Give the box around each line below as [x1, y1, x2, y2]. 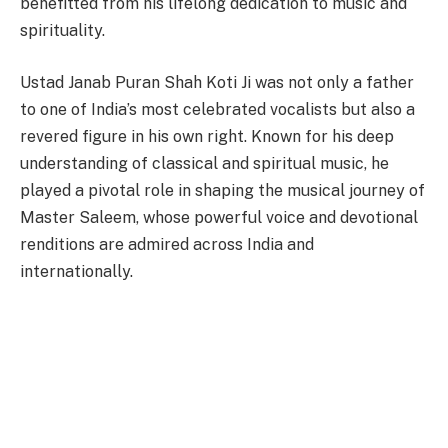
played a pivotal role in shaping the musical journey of [20, 180, 425, 200]
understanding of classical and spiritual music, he [20, 153, 389, 173]
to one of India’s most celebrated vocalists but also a [20, 99, 415, 119]
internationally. [20, 261, 133, 281]
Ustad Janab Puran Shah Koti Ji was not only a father [20, 72, 414, 92]
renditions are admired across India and [20, 234, 314, 254]
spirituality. [20, 21, 105, 41]
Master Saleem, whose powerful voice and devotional [20, 207, 418, 227]
